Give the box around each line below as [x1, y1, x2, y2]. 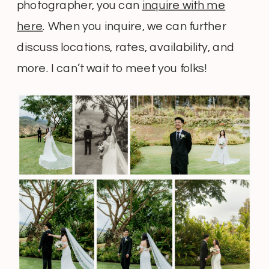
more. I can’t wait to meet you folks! [17, 62, 207, 75]
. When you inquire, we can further [43, 20, 226, 33]
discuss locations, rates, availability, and [17, 41, 235, 54]
